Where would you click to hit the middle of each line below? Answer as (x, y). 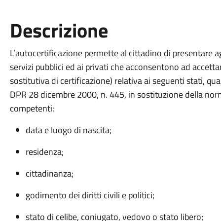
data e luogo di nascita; (68, 130)
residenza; (44, 152)
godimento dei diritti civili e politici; (90, 195)
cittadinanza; (49, 173)
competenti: (32, 108)
